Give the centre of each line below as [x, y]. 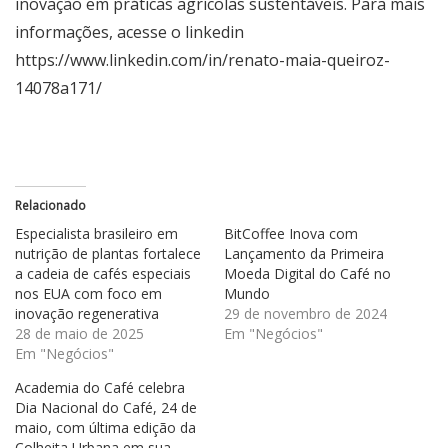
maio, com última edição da [105, 428]
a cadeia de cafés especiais [103, 274]
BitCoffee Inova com [291, 234]
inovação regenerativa [87, 314]
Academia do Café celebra [100, 388]
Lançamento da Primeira [304, 254]
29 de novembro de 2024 [305, 314]
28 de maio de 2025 [79, 334]
